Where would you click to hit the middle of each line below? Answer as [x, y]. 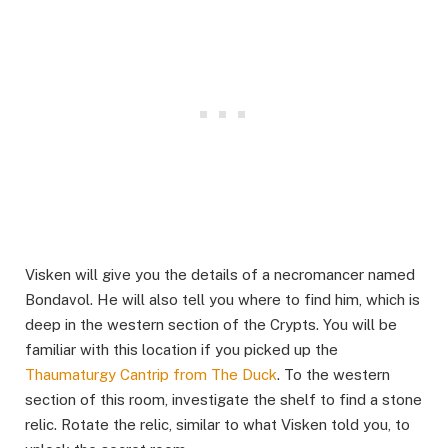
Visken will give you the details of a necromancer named [220, 274]
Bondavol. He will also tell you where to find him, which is [222, 299]
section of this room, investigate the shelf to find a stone [223, 399]
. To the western [333, 374]
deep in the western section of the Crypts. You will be [211, 324]
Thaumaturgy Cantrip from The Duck [151, 374]
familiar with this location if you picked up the [181, 349]
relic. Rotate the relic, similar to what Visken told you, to [217, 424]
